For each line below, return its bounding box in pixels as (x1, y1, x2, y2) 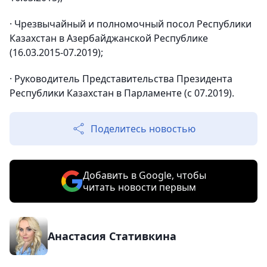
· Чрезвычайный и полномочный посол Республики (10, 17, 252, 30)
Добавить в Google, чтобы (82, 169, 206, 182)
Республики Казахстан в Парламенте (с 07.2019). (10, 86, 234, 100)
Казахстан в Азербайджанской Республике (10, 32, 208, 45)
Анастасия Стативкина (48, 229, 176, 243)
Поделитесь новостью (91, 122, 195, 135)
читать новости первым (82, 181, 196, 194)
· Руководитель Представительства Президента (10, 72, 232, 85)
